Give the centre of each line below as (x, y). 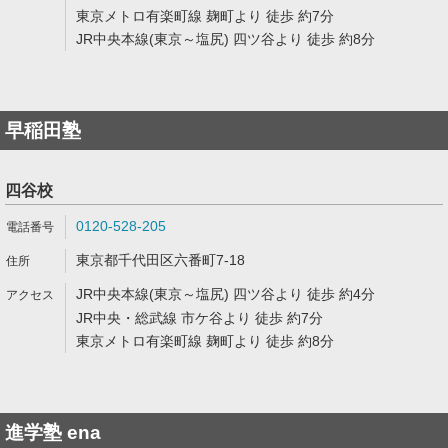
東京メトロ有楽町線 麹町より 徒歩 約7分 (205, 16)
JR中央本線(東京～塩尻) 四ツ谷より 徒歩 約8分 (225, 39)
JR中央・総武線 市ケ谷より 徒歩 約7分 (199, 318)
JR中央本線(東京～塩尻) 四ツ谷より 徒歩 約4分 (225, 294)
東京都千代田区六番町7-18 (160, 260)
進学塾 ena (53, 432)
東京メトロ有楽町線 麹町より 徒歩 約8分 (205, 341)
